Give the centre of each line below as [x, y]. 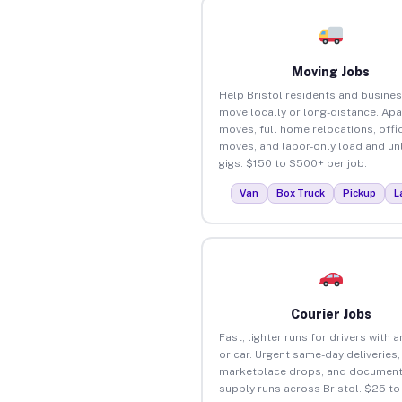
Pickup [360, 192]
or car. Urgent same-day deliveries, [309, 354]
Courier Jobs [331, 314]
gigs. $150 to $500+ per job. [293, 163]
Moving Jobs [331, 71]
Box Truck [301, 192]
